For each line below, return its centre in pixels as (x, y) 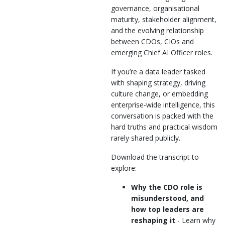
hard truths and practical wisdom (164, 127)
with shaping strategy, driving (158, 82)
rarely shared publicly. (146, 138)
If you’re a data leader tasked (158, 71)
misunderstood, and (167, 198)
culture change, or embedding (159, 93)
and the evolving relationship (157, 30)
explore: (124, 168)
